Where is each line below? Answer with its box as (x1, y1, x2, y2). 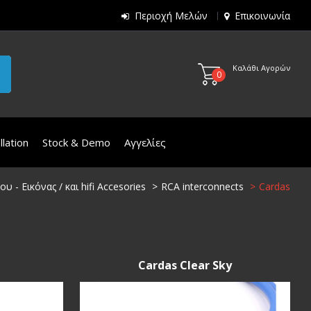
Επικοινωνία (235, 9, 290, 22)
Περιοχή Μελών (135, 9, 208, 22)
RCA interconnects (161, 180, 244, 193)
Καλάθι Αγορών (233, 62, 290, 73)
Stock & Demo (42, 135, 110, 149)
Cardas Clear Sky (138, 258, 232, 273)
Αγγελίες (124, 135, 166, 149)
